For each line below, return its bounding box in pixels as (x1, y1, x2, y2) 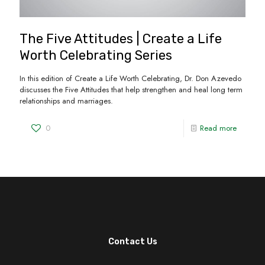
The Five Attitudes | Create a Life (20, 31, 222, 47)
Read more (200, 122, 237, 134)
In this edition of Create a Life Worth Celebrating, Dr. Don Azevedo (20, 73, 241, 85)
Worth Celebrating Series (20, 47, 172, 64)
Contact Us (108, 237, 157, 247)
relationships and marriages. (20, 95, 113, 107)
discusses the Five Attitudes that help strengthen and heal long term (20, 84, 243, 96)
